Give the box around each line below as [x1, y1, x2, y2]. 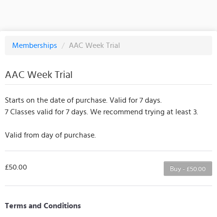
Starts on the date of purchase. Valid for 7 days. [5, 94, 162, 106]
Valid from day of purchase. [5, 129, 96, 141]
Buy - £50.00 [170, 163, 206, 174]
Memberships [12, 39, 59, 51]
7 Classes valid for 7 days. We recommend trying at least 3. [5, 106, 198, 118]
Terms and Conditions [5, 200, 81, 212]
